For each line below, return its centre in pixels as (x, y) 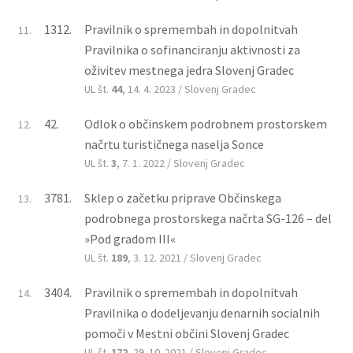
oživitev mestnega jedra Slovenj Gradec (189, 70)
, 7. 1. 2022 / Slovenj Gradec (181, 163)
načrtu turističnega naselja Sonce (174, 144)
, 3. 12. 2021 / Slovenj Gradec (195, 257)
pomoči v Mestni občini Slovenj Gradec (187, 333)
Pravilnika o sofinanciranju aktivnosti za (192, 49)
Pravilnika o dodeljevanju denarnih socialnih (202, 312)
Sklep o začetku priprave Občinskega (183, 197)
